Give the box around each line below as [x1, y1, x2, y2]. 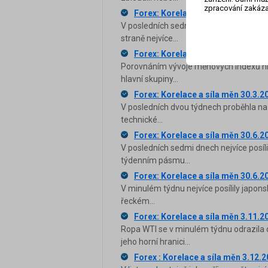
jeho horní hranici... [121, 237, 190, 247]
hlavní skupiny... [121, 74, 178, 84]
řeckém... [121, 196, 155, 206]
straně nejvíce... [121, 33, 178, 44]
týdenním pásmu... [121, 156, 190, 166]
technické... [121, 115, 163, 125]
